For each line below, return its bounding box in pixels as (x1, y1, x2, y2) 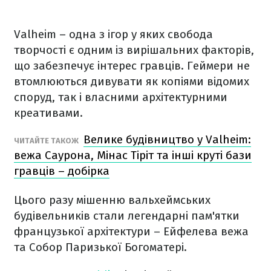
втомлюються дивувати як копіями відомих (14, 74, 249, 88)
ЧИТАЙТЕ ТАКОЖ (14, 136, 80, 145)
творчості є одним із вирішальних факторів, (14, 43, 254, 57)
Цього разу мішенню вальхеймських (14, 193, 211, 207)
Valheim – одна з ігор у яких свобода (14, 27, 213, 41)
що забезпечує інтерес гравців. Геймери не (14, 59, 250, 73)
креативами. (14, 106, 83, 120)
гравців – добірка (14, 164, 109, 178)
